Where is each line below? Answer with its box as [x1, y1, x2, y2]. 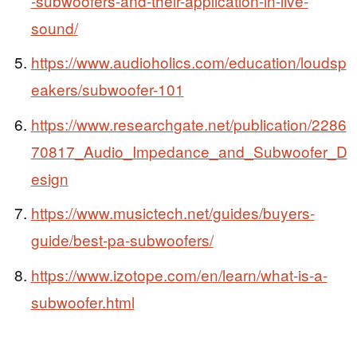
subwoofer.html [30, 290, 135, 312]
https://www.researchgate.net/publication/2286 [30, 112, 347, 135]
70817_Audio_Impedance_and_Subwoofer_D [30, 139, 347, 162]
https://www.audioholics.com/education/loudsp [30, 51, 347, 73]
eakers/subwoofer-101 [30, 78, 184, 100]
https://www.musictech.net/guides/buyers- [30, 202, 315, 224]
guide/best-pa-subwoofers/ [30, 229, 214, 251]
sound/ [30, 16, 78, 38]
